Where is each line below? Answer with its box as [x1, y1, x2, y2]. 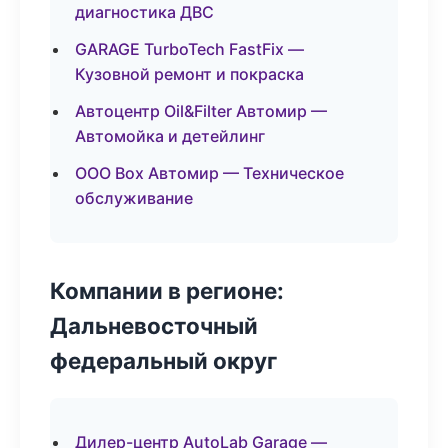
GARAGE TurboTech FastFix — [75, 39, 304, 59]
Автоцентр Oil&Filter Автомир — [75, 101, 327, 121]
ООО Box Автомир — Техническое [75, 163, 344, 183]
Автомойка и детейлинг [75, 126, 265, 146]
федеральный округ [50, 347, 277, 374]
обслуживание [75, 188, 193, 208]
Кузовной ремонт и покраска [75, 64, 304, 84]
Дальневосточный [50, 312, 258, 339]
